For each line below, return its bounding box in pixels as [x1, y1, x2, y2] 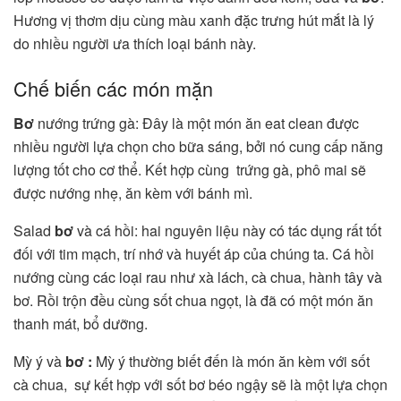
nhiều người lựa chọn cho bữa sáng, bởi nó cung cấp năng [13, 135, 383, 157]
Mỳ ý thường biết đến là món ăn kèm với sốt [92, 350, 370, 371]
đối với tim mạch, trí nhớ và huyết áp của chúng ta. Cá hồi [13, 243, 374, 264]
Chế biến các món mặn [13, 74, 218, 103]
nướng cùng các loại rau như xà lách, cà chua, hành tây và [13, 266, 382, 287]
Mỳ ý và [13, 350, 62, 371]
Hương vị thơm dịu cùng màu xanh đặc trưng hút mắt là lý [13, 10, 374, 31]
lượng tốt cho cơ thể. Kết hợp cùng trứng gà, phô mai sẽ [13, 158, 366, 180]
